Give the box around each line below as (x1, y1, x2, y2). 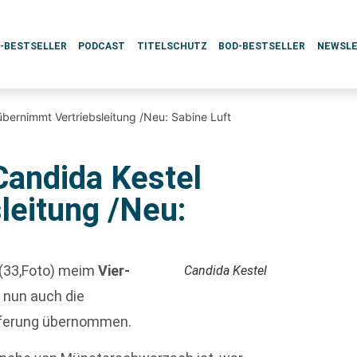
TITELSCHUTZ (136, 41, 207, 52)
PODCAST (78, 41, 126, 52)
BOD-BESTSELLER (218, 41, 306, 52)
